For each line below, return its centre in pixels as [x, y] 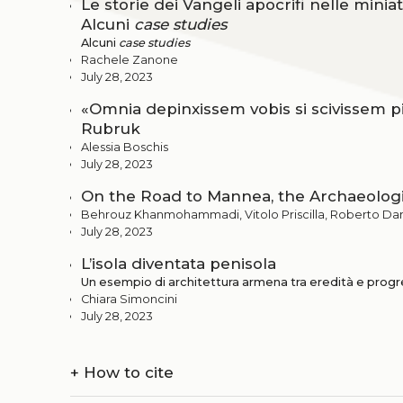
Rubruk [111, 128]
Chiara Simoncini [129, 299]
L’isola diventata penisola [179, 263]
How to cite [127, 372]
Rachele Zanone [130, 59]
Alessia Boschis [125, 147]
